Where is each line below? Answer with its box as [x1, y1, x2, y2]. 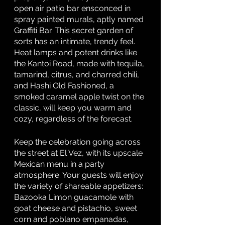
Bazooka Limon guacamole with [14, 192, 136, 202]
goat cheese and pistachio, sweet [14, 203, 139, 213]
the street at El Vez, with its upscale [14, 148, 145, 158]
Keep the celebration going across [14, 137, 143, 147]
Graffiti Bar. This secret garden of [14, 26, 135, 35]
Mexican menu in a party [14, 159, 106, 169]
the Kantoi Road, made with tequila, [14, 59, 146, 68]
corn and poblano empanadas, [14, 214, 131, 224]
